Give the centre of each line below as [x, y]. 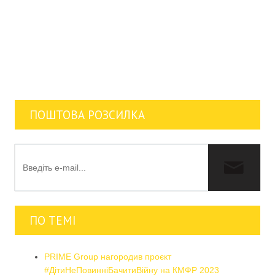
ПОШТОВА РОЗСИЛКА [87, 114]
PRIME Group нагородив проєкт [107, 256]
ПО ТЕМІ [53, 220]
